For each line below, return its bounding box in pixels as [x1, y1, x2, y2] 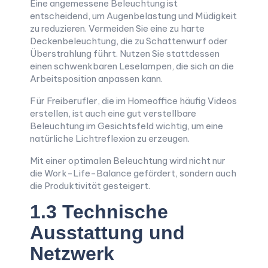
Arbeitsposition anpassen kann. [30, 73, 163, 84]
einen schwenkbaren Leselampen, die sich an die [30, 60, 234, 72]
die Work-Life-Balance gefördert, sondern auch [30, 167, 236, 179]
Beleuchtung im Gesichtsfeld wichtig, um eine [30, 120, 223, 132]
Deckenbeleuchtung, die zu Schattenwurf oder [30, 35, 228, 47]
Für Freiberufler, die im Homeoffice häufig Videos [30, 95, 237, 106]
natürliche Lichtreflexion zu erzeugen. [30, 133, 190, 144]
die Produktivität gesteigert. [30, 180, 150, 191]
